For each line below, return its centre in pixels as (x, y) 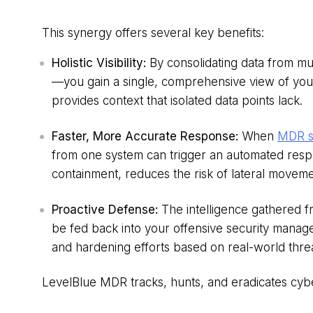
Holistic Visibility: (99, 63)
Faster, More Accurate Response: (145, 137)
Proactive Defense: (105, 210)
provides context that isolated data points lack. (177, 101)
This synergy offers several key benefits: (153, 33)
